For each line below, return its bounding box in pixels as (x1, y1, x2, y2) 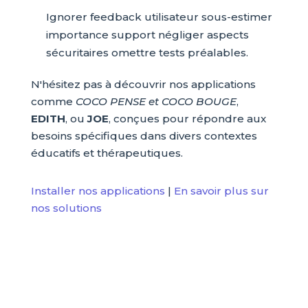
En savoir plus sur (173, 184, 269, 198)
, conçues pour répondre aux (108, 112, 266, 126)
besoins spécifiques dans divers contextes (30, 129, 257, 143)
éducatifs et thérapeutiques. (30, 146, 183, 160)
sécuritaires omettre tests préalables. (45, 46, 248, 60)
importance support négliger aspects (45, 28, 249, 42)
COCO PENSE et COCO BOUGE (75, 95, 236, 109)
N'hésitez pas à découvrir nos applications (30, 78, 256, 91)
